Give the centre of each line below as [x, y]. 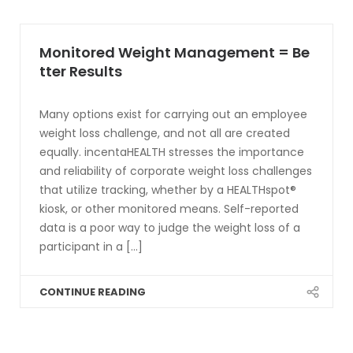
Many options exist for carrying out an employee [173, 114]
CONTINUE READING [93, 292]
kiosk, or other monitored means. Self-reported [169, 209]
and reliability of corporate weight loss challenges [176, 171]
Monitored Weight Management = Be [175, 52]
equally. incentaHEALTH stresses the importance [172, 152]
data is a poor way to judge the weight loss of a [170, 228]
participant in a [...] [91, 247]
